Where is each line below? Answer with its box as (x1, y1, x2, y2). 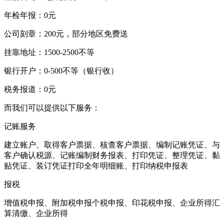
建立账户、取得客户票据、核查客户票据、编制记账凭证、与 (4, 140, 220, 149)
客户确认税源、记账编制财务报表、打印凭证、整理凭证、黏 (4, 150, 220, 159)
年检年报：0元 (4, 10, 56, 19)
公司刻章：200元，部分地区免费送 (4, 29, 128, 38)
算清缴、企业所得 (4, 208, 68, 217)
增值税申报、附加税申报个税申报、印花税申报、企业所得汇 (4, 198, 220, 207)
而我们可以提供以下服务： (4, 103, 100, 112)
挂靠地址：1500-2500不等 (4, 47, 94, 56)
